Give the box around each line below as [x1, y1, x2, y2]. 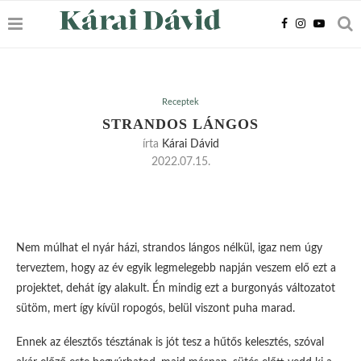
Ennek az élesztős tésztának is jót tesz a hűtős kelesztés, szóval [16, 337, 324, 348]
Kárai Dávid [161, 139, 219, 150]
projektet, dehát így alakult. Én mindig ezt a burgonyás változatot [16, 283, 335, 294]
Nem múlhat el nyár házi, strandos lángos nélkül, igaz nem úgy [16, 243, 322, 254]
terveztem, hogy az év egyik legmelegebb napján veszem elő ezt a [16, 263, 336, 274]
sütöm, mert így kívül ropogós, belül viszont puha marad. [16, 303, 295, 314]
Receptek [162, 98, 199, 106]
